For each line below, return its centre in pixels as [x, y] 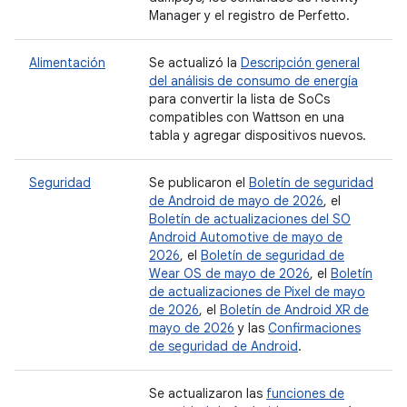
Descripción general [300, 63]
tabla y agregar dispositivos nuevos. [258, 135]
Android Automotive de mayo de [246, 237]
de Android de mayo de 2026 [236, 201]
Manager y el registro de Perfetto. [249, 15]
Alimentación [67, 63]
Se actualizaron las [208, 393]
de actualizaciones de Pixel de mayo [257, 292]
